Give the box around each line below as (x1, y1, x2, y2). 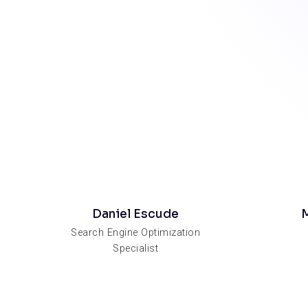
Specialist (113, 242, 159, 254)
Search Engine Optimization (71, 226, 201, 239)
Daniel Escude (92, 206, 179, 221)
